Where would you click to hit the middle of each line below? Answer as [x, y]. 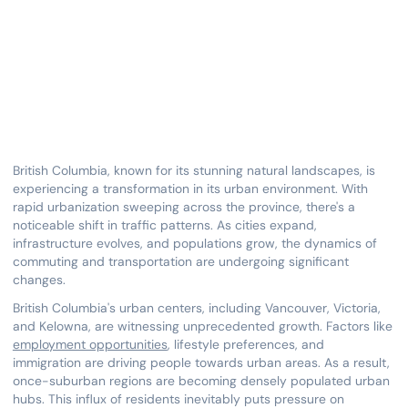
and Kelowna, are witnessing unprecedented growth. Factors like [202, 326]
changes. [39, 280]
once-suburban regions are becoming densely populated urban [201, 380]
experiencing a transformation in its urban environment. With [190, 189]
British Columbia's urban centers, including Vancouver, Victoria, [196, 307]
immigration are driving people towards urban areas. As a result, [201, 362]
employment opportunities [90, 344]
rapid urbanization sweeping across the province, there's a [184, 207]
